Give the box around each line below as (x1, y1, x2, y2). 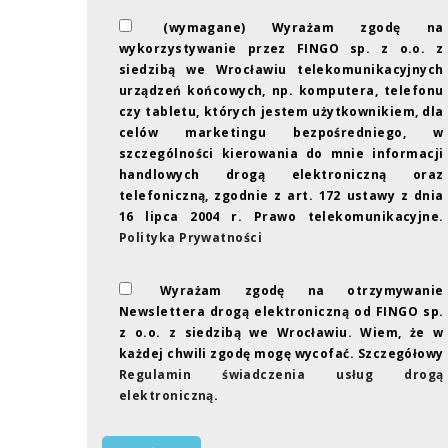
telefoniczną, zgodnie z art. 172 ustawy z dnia (119, 186, 444, 204)
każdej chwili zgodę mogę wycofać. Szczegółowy (119, 344, 444, 362)
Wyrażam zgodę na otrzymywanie (159, 281, 444, 299)
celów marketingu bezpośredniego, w (119, 123, 444, 141)
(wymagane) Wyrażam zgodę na (163, 18, 444, 36)
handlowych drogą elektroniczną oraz (119, 165, 444, 183)
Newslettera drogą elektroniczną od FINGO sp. (119, 302, 444, 320)
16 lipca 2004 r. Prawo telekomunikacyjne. (119, 207, 444, 225)
